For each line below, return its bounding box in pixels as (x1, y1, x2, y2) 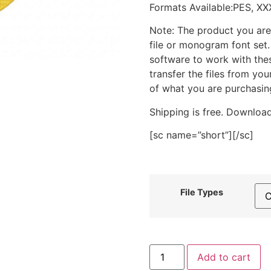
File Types (180, 186, 224, 197)
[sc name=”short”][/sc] (149, 129, 253, 142)
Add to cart (197, 251, 250, 264)
